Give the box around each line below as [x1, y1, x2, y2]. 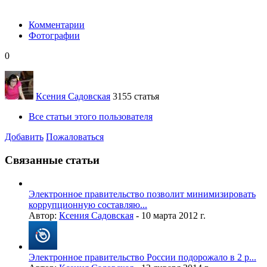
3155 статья [113, 91, 159, 102]
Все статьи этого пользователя [29, 111, 153, 122]
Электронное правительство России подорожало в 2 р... [29, 252, 256, 262]
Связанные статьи [5, 154, 100, 167]
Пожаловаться [46, 132, 104, 142]
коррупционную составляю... [29, 199, 147, 210]
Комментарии [29, 20, 85, 30]
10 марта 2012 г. [141, 210, 206, 221]
